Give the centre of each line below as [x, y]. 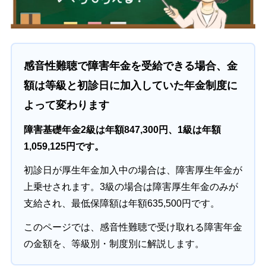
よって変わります [66, 104]
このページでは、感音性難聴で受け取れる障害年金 [133, 227]
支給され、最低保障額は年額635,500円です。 [121, 203]
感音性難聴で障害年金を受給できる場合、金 [130, 65]
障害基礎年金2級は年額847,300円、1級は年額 [122, 129]
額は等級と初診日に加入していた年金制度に [130, 85]
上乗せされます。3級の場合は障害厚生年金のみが [131, 186]
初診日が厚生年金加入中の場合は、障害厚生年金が [133, 170]
